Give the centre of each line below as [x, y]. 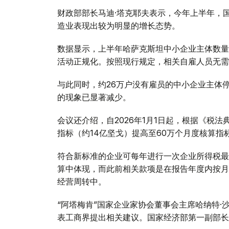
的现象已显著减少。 [94, 97]
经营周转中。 [82, 181]
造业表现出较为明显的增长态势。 [119, 25]
